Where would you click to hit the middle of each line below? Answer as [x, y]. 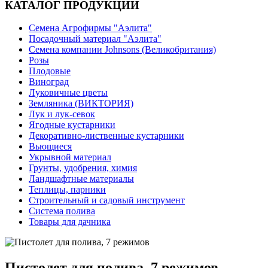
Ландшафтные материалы [81, 179]
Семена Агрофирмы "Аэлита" [90, 28]
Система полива [62, 211]
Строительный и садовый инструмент [107, 200]
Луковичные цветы [68, 93]
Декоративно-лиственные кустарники [106, 136]
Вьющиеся [50, 147]
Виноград [49, 82]
